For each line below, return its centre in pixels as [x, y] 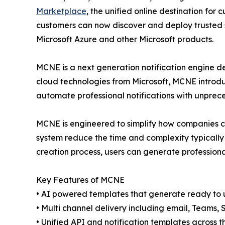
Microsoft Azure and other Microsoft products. [125, 39]
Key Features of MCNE [80, 180]
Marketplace [61, 11]
